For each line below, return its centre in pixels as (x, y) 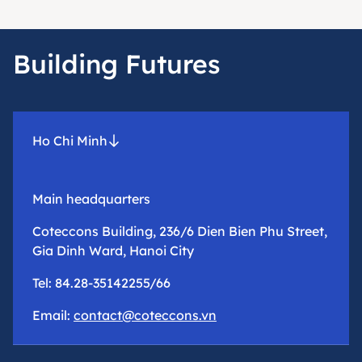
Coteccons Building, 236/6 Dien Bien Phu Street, (180, 231)
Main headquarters (91, 198)
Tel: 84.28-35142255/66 (101, 282)
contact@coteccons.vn (145, 315)
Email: (53, 315)
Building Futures (117, 63)
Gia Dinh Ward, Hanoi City (113, 250)
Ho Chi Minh (70, 140)
